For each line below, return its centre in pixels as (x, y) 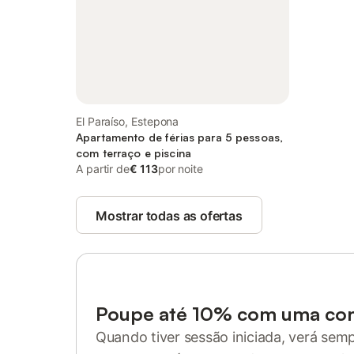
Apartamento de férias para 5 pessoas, (180, 137)
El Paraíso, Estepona (128, 121)
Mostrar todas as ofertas (169, 216)
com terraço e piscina (134, 153)
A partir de (103, 169)
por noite (180, 169)
